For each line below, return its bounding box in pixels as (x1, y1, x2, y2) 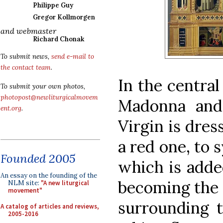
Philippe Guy (33, 1, 73, 9)
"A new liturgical (41, 179, 89, 187)
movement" (8, 186, 42, 195)
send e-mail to (51, 52, 94, 61)
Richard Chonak (33, 35, 84, 43)
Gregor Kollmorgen (33, 13, 95, 21)
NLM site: (8, 179, 41, 187)
